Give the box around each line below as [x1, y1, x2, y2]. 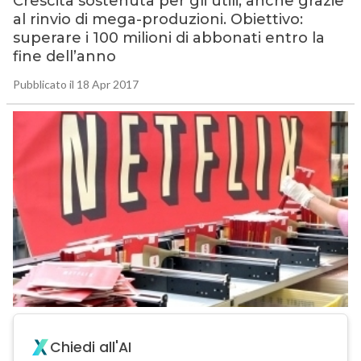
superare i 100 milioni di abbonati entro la [12, 29, 325, 48]
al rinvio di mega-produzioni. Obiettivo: [12, 10, 303, 29]
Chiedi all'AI [49, 338, 131, 358]
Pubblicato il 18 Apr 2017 [12, 77, 139, 92]
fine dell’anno [12, 48, 116, 66]
